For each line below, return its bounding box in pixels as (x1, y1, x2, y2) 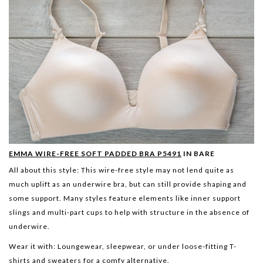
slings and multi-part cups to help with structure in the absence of (9, 207, 249, 217)
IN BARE (181, 149, 215, 158)
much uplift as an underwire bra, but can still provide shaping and (9, 179, 247, 188)
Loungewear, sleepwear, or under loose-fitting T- (56, 241, 237, 251)
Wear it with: (9, 241, 56, 251)
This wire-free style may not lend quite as (79, 165, 234, 174)
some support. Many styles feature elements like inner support (9, 193, 241, 203)
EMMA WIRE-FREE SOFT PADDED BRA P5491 (9, 149, 181, 158)
